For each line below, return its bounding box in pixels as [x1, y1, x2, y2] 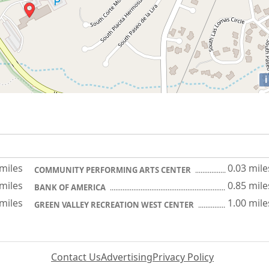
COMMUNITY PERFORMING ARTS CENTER [34, 165, 193, 175]
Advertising [101, 250, 153, 264]
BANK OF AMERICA [34, 182, 107, 193]
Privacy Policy [153, 250, 214, 264]
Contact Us [51, 250, 101, 264]
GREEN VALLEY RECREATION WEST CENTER [34, 199, 196, 210]
